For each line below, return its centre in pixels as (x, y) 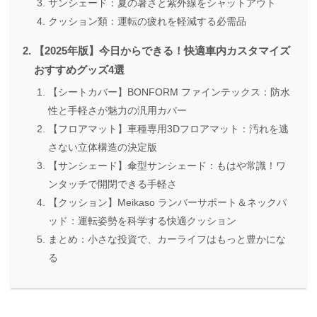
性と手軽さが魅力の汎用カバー (117, 110)
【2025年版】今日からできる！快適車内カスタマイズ (162, 50)
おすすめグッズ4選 (79, 69)
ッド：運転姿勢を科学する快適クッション (142, 220)
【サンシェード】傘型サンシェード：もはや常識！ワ (167, 165)
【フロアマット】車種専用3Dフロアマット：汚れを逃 (168, 128)
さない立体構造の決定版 (103, 147)
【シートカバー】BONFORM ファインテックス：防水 (169, 92)
